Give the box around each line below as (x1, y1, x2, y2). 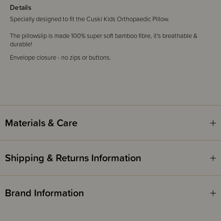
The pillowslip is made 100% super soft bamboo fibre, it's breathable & (10, 31, 197, 40)
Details (10, 2, 32, 12)
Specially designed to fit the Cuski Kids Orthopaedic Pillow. (10, 14, 171, 24)
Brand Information (5, 185, 84, 200)
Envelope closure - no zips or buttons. (10, 52, 111, 62)
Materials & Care (5, 115, 77, 130)
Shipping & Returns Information (5, 150, 141, 165)
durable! (10, 39, 32, 49)
